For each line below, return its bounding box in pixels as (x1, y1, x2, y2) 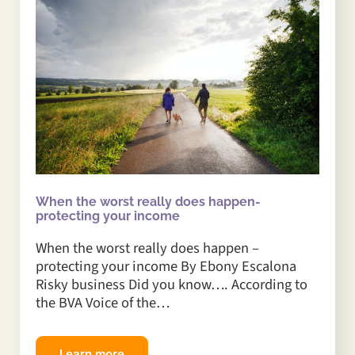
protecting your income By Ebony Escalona (36, 255, 296, 277)
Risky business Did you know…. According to (36, 273, 307, 295)
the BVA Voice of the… (36, 292, 170, 313)
